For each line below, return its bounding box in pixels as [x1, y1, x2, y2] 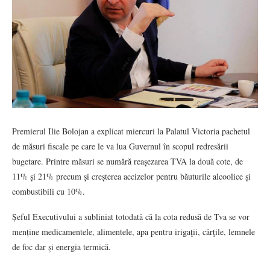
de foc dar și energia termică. [12, 240, 111, 253]
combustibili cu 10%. [12, 185, 85, 197]
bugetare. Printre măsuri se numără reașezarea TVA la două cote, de [12, 155, 243, 167]
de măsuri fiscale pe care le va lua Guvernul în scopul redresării [12, 140, 228, 152]
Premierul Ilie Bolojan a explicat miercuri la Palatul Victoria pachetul [12, 125, 250, 137]
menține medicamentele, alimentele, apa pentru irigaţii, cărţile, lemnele [12, 225, 255, 237]
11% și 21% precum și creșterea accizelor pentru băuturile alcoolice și [12, 170, 251, 182]
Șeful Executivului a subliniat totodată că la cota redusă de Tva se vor [12, 210, 250, 222]
